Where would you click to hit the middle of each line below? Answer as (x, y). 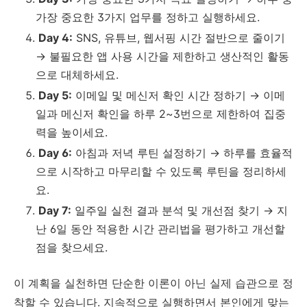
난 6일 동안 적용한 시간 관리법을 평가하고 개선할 (160, 229)
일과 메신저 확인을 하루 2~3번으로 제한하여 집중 (161, 114)
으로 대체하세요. (77, 75)
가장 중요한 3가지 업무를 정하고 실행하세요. (148, 17)
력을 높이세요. (72, 133)
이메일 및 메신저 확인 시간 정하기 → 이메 (179, 96)
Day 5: (55, 96)
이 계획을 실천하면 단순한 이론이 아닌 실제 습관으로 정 (153, 283)
